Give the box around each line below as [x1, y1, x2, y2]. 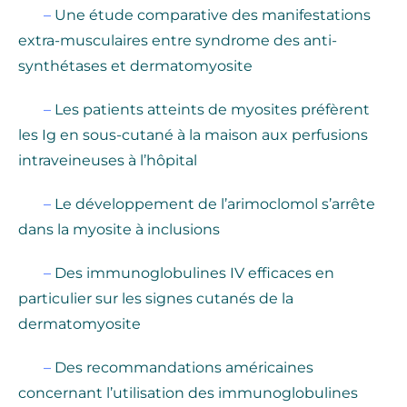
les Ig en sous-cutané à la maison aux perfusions [18, 126, 368, 144]
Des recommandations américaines [55, 359, 313, 377]
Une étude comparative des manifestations [55, 6, 371, 25]
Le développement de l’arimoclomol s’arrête [55, 195, 375, 213]
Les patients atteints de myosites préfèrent [55, 101, 370, 119]
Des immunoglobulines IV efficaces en [55, 264, 334, 283]
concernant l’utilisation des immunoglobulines [18, 384, 358, 402]
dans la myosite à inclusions [18, 221, 220, 239]
